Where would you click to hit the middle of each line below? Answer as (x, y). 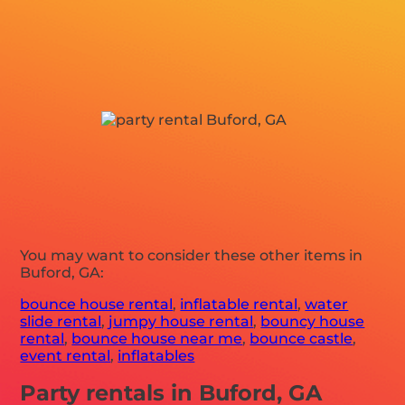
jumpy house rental (181, 322)
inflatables (156, 356)
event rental (66, 356)
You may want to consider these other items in (192, 256)
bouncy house (313, 322)
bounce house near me (157, 339)
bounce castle (301, 339)
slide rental (61, 322)
